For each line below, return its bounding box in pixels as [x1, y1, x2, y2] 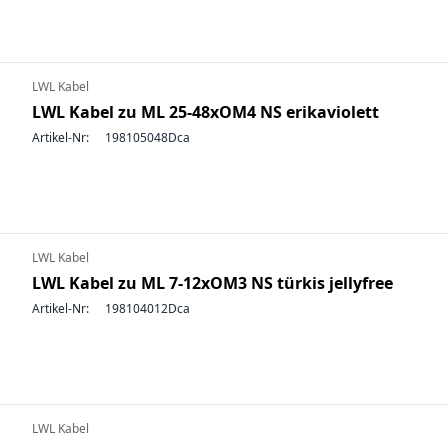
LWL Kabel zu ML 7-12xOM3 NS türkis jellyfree [32, 272, 393, 294]
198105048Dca [105, 129, 190, 146]
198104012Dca [105, 300, 190, 317]
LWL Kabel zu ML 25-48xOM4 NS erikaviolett [32, 101, 379, 123]
